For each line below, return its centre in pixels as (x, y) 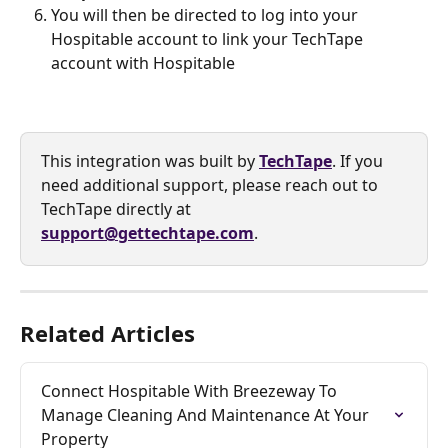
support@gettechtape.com (147, 232)
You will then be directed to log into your (206, 15)
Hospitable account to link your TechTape (209, 39)
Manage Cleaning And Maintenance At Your (207, 414)
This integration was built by (150, 160)
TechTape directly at (118, 208)
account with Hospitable (143, 63)
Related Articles (107, 332)
